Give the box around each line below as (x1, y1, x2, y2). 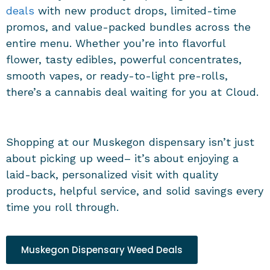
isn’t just (205, 136, 254, 149)
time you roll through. (6, 201, 119, 214)
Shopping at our (6, 136, 93, 149)
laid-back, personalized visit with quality (6, 168, 218, 181)
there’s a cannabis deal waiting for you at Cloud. (6, 86, 259, 99)
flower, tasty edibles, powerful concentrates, (6, 53, 242, 66)
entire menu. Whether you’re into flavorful (6, 37, 225, 50)
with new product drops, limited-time (34, 4, 236, 17)
